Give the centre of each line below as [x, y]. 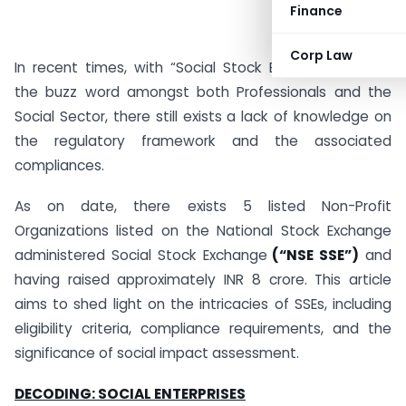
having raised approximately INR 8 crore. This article [203, 279]
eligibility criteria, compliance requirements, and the [203, 328]
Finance [316, 11]
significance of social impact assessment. [157, 353]
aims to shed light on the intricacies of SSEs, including [203, 304]
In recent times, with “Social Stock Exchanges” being [203, 68]
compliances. [59, 165]
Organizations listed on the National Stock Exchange [203, 230]
